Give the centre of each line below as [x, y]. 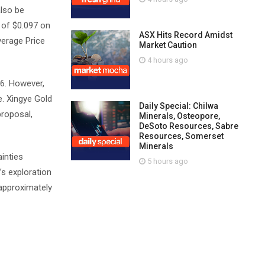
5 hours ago [167, 161]
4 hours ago [167, 60]
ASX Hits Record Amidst [185, 35]
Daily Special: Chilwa [178, 106]
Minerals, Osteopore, [179, 116]
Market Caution [168, 45]
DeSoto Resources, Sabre [188, 126]
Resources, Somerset [181, 136]
